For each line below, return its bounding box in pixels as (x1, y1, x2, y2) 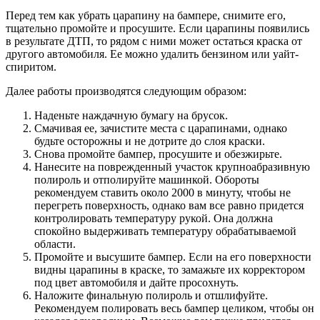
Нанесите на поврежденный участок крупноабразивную (34, 160, 310, 173)
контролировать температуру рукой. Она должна (34, 211, 273, 224)
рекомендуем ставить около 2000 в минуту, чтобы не (34, 186, 291, 199)
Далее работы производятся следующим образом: (6, 84, 246, 97)
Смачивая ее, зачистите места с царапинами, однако (34, 121, 287, 134)
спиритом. (6, 60, 56, 73)
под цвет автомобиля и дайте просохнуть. (34, 276, 239, 289)
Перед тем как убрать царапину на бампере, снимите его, (6, 9, 286, 21)
